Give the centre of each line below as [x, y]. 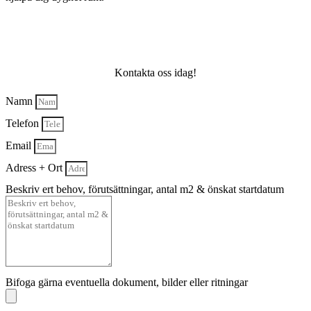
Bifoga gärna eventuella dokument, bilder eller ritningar [127, 282]
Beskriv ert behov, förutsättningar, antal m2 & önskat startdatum [145, 189]
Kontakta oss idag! [155, 73]
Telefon [24, 123]
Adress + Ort [35, 167]
